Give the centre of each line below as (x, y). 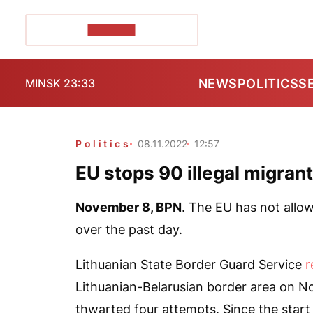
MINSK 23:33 (60, 83)
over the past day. (129, 230)
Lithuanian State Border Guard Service (190, 264)
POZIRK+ (111, 30)
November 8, (116, 207)
